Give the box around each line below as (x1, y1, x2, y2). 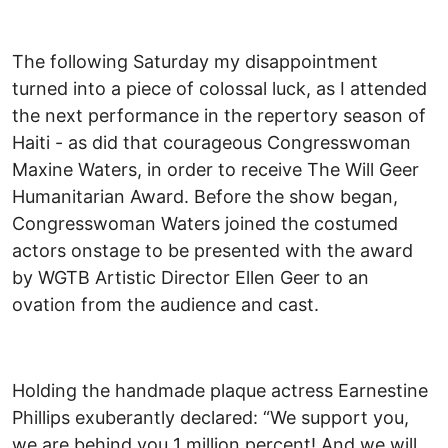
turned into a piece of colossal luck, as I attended (12, 78, 427, 100)
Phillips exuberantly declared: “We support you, (12, 407, 409, 429)
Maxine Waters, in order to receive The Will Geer (12, 159, 419, 181)
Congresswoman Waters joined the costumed (12, 213, 398, 235)
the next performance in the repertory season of (12, 105, 426, 127)
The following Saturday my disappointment (12, 51, 378, 73)
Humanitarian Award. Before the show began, (12, 186, 398, 208)
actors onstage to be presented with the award (12, 240, 413, 262)
